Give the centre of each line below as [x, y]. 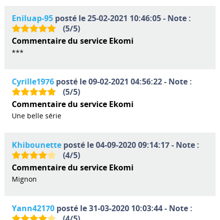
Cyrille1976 [33, 81]
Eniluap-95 [32, 18]
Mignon [24, 179]
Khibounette [36, 145]
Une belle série [36, 115]
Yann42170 [33, 208]
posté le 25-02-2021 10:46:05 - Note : [122, 18]
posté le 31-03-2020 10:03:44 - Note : [123, 208]
